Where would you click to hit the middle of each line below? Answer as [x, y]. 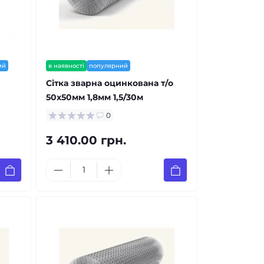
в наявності [66, 66]
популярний [108, 66]
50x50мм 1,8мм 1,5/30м [95, 97]
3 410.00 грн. [86, 140]
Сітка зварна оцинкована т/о [110, 83]
